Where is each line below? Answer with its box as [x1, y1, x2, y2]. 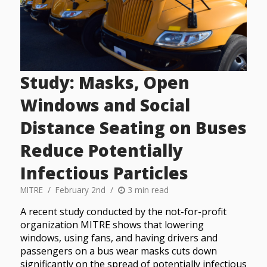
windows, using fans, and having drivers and [20, 231, 218, 245]
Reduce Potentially [20, 139, 183, 162]
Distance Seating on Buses [20, 116, 247, 139]
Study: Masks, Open [20, 71, 190, 94]
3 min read [125, 184, 169, 196]
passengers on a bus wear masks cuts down [20, 244, 217, 258]
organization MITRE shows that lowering [20, 218, 204, 232]
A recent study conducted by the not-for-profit [20, 205, 226, 219]
